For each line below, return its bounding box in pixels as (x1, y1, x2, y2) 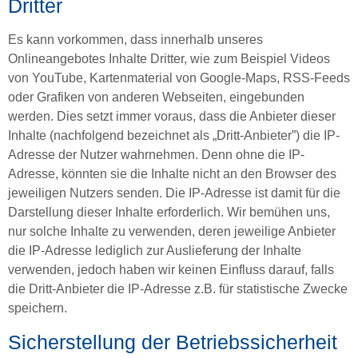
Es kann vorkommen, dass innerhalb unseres (8, 33, 263, 47)
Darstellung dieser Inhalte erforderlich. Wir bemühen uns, (8, 205, 330, 220)
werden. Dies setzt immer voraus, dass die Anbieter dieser (8, 109, 336, 124)
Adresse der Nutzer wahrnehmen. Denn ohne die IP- (8, 148, 304, 162)
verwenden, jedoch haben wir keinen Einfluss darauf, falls (8, 263, 334, 277)
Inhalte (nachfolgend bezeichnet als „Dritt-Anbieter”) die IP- (8, 129, 340, 143)
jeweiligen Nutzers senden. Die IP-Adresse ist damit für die (8, 186, 340, 201)
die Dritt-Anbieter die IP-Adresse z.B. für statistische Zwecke (8, 282, 348, 296)
